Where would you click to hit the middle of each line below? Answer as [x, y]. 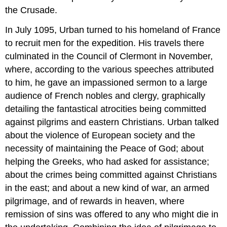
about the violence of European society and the [100, 136]
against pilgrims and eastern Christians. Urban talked [112, 122]
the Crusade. [31, 10]
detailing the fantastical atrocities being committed [106, 109]
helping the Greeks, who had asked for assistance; [107, 162]
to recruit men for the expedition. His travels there [105, 43]
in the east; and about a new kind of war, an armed [107, 188]
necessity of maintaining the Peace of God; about [105, 149]
